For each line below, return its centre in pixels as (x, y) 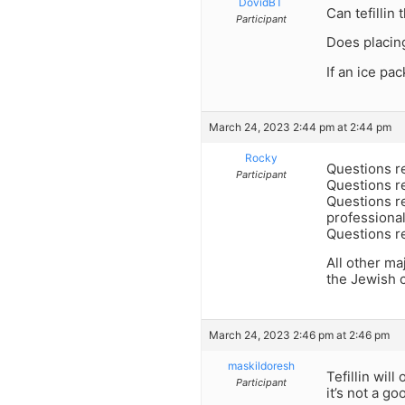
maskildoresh (261, 365)
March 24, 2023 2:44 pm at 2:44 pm (300, 127)
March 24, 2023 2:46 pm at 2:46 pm (299, 334)
